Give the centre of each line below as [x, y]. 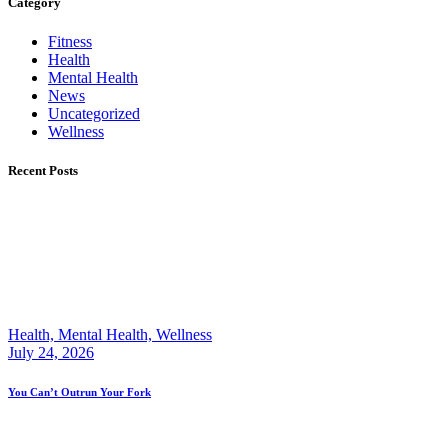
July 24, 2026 [51, 352]
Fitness [70, 42]
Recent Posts [43, 171]
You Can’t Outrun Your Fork [79, 392]
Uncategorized [94, 114]
